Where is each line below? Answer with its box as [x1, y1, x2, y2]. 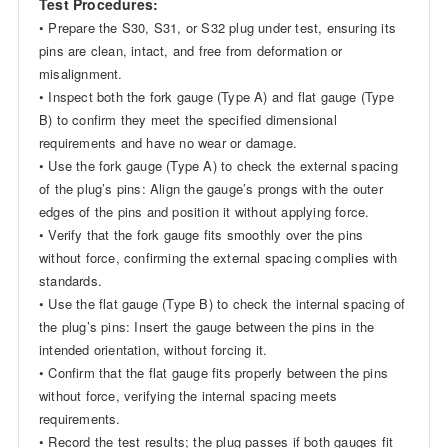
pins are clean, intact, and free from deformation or [38, 41, 343, 61]
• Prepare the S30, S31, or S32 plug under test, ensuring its [38, 18, 396, 38]
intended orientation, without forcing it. [38, 340, 268, 360]
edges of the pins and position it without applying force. [38, 202, 370, 222]
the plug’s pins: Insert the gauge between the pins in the [38, 317, 375, 337]
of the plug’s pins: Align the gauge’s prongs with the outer [38, 179, 383, 199]
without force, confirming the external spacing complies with [38, 248, 397, 268]
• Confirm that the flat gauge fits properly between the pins [38, 363, 388, 383]
